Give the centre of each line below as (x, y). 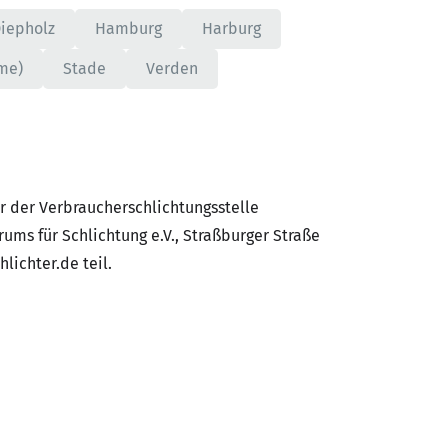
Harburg (231, 28)
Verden (172, 68)
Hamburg (128, 28)
